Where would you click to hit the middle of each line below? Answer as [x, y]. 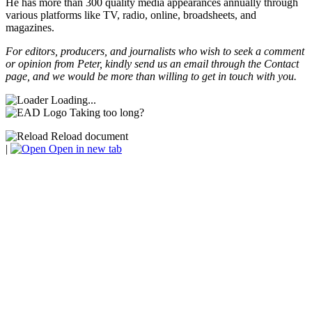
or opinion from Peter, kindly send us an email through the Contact [152, 64]
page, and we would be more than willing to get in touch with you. [151, 76]
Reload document [88, 136]
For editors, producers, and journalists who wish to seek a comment [155, 51]
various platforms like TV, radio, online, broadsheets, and [131, 15]
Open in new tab [84, 149]
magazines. [30, 28]
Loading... [73, 100]
